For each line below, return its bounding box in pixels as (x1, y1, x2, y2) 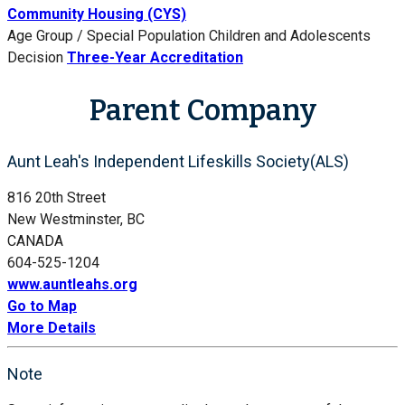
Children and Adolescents (209, 27, 371, 45)
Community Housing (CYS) (7, 5, 186, 24)
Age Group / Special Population (7, 27, 205, 45)
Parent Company (89, 93, 316, 128)
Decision (7, 49, 63, 67)
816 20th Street (7, 188, 106, 206)
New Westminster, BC (7, 210, 145, 228)
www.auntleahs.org (7, 275, 137, 293)
